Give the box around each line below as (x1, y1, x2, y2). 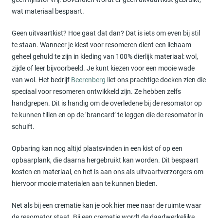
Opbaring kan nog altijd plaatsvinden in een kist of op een (12, 145, 182, 153)
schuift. (12, 123, 35, 131)
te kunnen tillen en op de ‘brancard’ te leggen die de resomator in (12, 111, 203, 119)
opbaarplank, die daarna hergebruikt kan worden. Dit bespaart (12, 156, 199, 164)
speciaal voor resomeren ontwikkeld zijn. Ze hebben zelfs (12, 88, 181, 96)
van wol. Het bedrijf (12, 76, 71, 84)
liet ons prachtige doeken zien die (106, 76, 206, 84)
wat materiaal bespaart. (12, 7, 84, 16)
